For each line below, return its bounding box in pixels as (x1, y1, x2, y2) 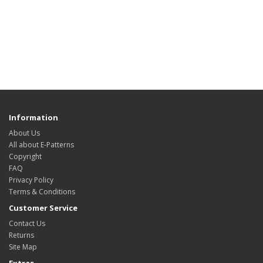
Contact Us (9, 218, 45, 229)
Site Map (9, 242, 37, 252)
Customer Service (9, 203, 77, 214)
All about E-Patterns (9, 140, 74, 150)
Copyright (9, 151, 42, 162)
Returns (9, 230, 34, 241)
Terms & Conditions (9, 187, 75, 197)
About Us (9, 128, 40, 139)
